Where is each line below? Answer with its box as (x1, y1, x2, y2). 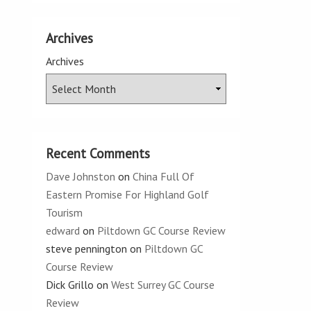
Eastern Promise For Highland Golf (46, 187, 209, 201)
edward (46, 224, 80, 237)
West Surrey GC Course (111, 278, 215, 292)
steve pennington (46, 242, 127, 255)
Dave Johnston (46, 169, 115, 183)
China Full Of (133, 169, 194, 183)
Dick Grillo (46, 278, 94, 292)
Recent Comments (46, 144, 150, 162)
